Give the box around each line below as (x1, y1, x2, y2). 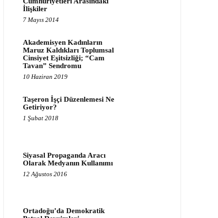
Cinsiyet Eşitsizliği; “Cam (22, 54, 105, 62)
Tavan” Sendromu (22, 62, 81, 70)
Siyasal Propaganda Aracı (22, 151, 106, 159)
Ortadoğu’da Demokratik (22, 207, 105, 215)
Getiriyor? (22, 103, 57, 111)
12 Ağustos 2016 (22, 170, 67, 178)
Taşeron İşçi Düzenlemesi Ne (22, 95, 114, 103)
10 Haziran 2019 (22, 73, 68, 80)
